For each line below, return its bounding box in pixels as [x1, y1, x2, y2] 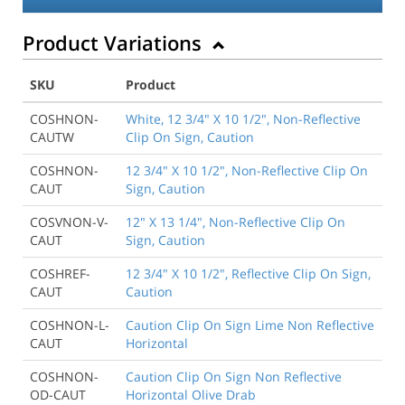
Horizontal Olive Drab [126, 385, 256, 403]
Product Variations [23, 28, 207, 56]
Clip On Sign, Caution [126, 127, 254, 146]
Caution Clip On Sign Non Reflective [126, 367, 342, 385]
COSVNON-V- [30, 212, 108, 231]
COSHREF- [30, 264, 90, 282]
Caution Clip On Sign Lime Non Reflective [126, 316, 374, 334]
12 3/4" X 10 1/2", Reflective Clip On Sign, [126, 264, 371, 282]
